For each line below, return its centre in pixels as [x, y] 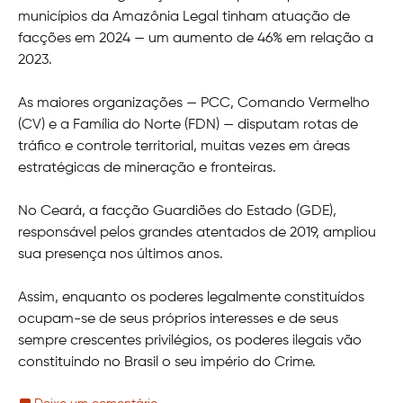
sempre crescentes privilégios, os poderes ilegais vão [190, 340]
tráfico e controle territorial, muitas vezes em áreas [184, 146]
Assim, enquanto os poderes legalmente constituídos [191, 297]
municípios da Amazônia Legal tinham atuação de [184, 17]
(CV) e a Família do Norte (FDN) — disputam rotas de [188, 125]
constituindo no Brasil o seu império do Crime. [167, 362]
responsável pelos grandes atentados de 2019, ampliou [197, 233]
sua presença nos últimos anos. [121, 254]
